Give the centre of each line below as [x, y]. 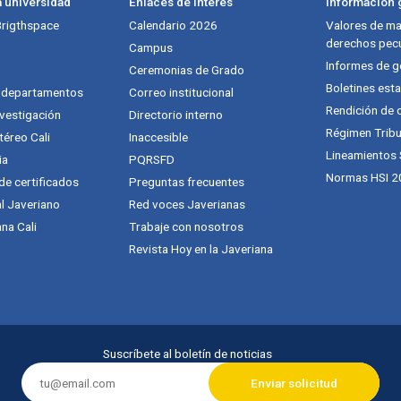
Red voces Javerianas [187, 204]
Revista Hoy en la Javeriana [201, 248]
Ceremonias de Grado [187, 69]
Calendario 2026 [173, 25]
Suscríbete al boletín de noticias [187, 353]
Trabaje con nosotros [186, 226]
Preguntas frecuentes [187, 181]
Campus [151, 47]
